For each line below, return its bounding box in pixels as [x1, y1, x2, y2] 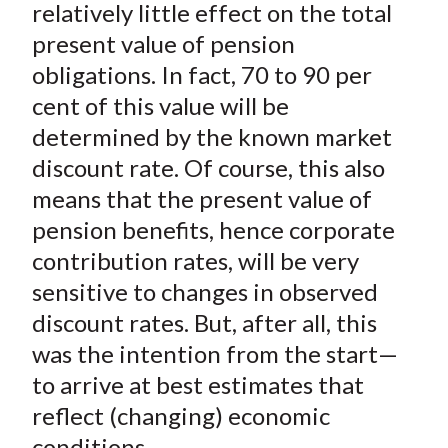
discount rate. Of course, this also [31, 153, 385, 183]
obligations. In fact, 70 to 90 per [31, 60, 372, 90]
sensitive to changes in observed [31, 277, 378, 307]
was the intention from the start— [31, 339, 398, 369]
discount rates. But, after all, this [31, 308, 377, 338]
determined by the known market [31, 122, 392, 152]
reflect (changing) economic [31, 401, 330, 431]
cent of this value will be [31, 91, 289, 121]
